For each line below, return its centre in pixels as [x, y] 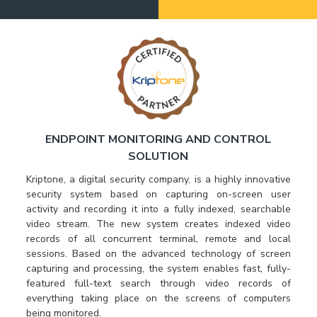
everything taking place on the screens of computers [158, 298]
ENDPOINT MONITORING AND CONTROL [158, 139]
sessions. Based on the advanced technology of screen [158, 254]
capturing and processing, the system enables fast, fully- [158, 269]
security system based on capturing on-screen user [158, 194]
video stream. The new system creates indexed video [158, 224]
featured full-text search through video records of [158, 283]
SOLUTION [158, 156]
